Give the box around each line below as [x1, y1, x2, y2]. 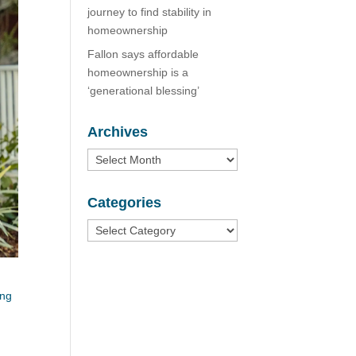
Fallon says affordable [87, 48, 199, 60]
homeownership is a [87, 66, 189, 79]
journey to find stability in [87, 6, 212, 18]
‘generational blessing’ [87, 84, 200, 97]
